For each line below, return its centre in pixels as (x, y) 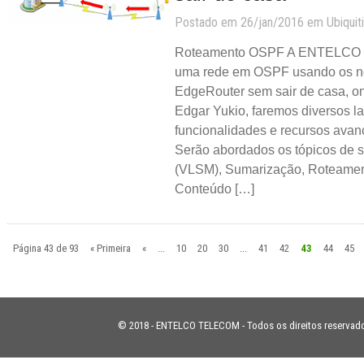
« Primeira (111, 248)
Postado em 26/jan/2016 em (250, 22)
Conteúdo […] (214, 188)
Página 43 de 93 (46, 248)
